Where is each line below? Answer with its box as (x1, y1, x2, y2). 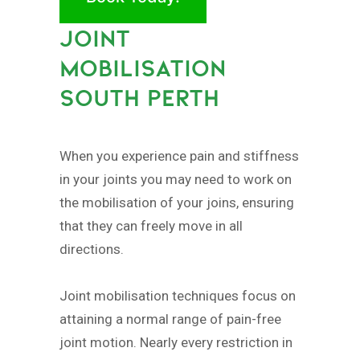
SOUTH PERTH (59, 84, 219, 112)
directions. (59, 240, 124, 257)
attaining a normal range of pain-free (59, 310, 281, 327)
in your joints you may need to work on (59, 170, 292, 187)
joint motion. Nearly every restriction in (59, 333, 292, 350)
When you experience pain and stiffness (59, 147, 299, 164)
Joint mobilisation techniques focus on (59, 287, 296, 304)
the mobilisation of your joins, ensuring (59, 194, 294, 211)
